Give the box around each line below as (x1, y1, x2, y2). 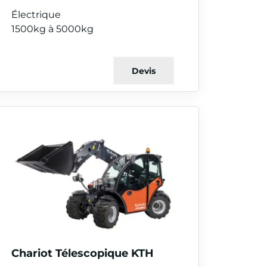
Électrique (11, 8, 61, 20)
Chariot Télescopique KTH (11, 246, 154, 260)
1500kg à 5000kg (11, 22, 94, 35)
